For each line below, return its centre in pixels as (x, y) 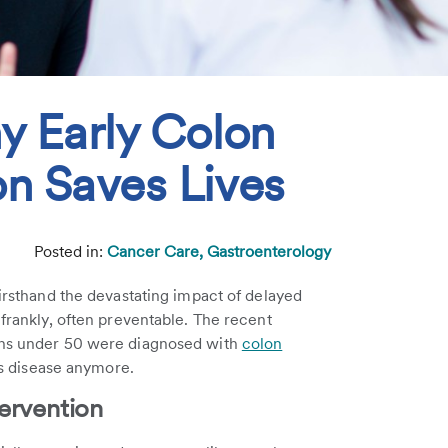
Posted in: (70, 251)
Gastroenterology (269, 251)
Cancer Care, (157, 251)
